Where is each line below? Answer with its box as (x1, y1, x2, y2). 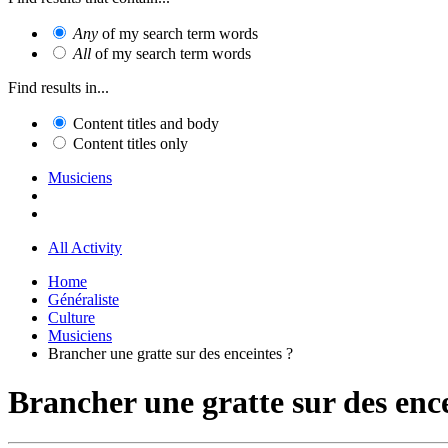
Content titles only (73, 134, 188, 152)
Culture (48, 308, 95, 326)
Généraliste (48, 290, 119, 308)
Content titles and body (73, 114, 219, 132)
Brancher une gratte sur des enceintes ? (48, 344, 293, 362)
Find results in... (8, 78, 109, 96)
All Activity (48, 238, 122, 256)
